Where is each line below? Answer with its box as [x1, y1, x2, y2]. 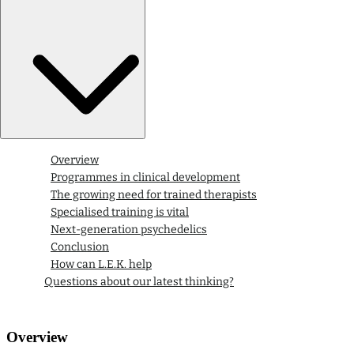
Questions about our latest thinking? [44, 275, 234, 289]
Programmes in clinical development [51, 171, 240, 185]
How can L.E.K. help [51, 258, 152, 272]
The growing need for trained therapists [51, 188, 257, 202]
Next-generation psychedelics [51, 223, 207, 237]
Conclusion [51, 240, 109, 254]
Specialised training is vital [51, 205, 189, 220]
